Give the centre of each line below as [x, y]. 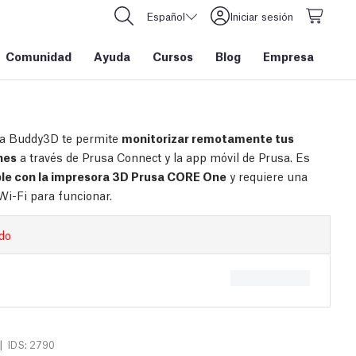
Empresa [288, 56]
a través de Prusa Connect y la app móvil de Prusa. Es [163, 157]
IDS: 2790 [31, 344]
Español [166, 16]
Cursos [173, 56]
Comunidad [39, 56]
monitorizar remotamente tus [208, 137]
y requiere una [267, 176]
